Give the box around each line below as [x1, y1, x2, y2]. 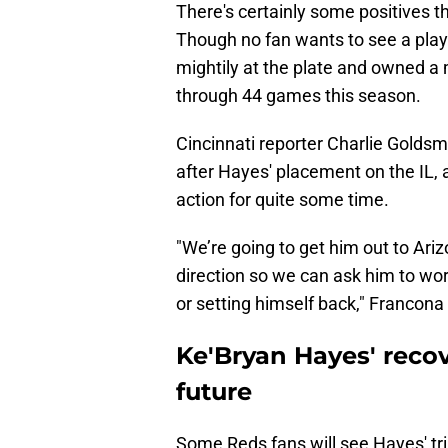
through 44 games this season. [176, 85, 421, 107]
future [176, 377, 252, 407]
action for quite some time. [176, 189, 389, 211]
